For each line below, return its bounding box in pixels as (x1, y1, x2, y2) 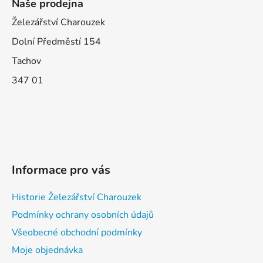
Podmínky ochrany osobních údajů (12, 208, 154, 222)
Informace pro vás (12, 162, 110, 178)
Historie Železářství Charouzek (12, 191, 141, 204)
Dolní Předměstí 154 (12, 35, 101, 49)
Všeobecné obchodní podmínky (12, 226, 142, 240)
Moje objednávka (12, 244, 83, 257)
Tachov (12, 55, 41, 68)
